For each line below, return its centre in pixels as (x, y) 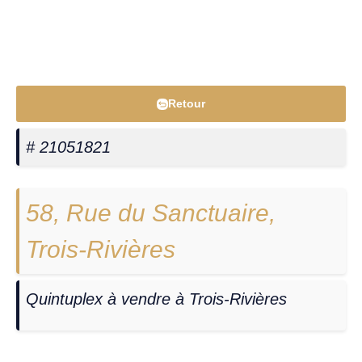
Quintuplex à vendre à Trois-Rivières (156, 299)
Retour (187, 104)
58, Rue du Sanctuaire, (151, 213)
